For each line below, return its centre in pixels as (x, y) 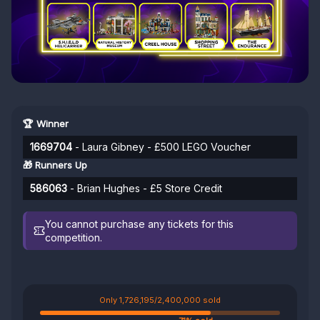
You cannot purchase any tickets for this (140, 224)
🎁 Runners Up (55, 165)
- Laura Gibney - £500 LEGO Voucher (161, 147)
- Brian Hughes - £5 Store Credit (145, 189)
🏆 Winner (46, 124)
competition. (74, 238)
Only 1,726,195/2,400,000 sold (160, 300)
